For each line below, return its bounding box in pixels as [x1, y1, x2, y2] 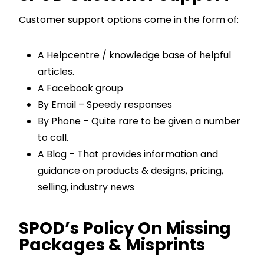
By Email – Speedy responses [38, 97, 172, 111]
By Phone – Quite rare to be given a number [38, 114, 240, 128]
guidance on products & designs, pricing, [38, 163, 223, 177]
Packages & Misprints [19, 233, 205, 256]
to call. [38, 130, 68, 144]
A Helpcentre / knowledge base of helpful [38, 48, 231, 62]
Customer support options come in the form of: [19, 12, 239, 27]
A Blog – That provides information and [38, 147, 218, 161]
